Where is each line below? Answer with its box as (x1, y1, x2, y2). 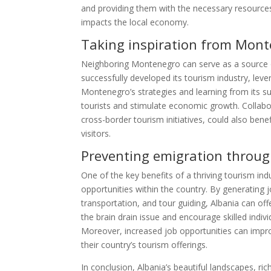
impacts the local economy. (81, 16, 189, 28)
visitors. (81, 128, 111, 140)
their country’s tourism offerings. (81, 239, 208, 251)
